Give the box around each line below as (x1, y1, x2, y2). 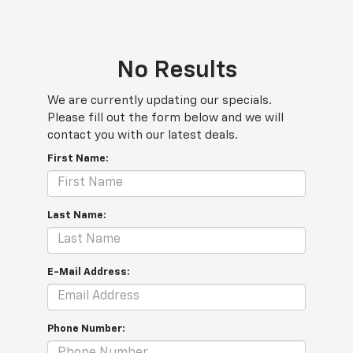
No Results (116, 58, 237, 83)
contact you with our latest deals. (47, 128, 239, 141)
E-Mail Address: (47, 266, 131, 277)
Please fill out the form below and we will (47, 111, 284, 124)
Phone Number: (47, 323, 126, 334)
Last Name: (47, 210, 107, 221)
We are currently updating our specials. (47, 94, 273, 106)
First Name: (47, 153, 110, 164)
